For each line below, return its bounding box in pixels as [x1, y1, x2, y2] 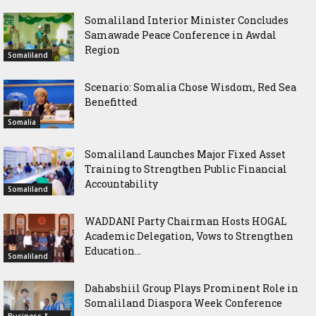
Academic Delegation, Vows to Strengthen [85, 229, 293, 243]
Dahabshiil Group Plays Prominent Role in [85, 281, 298, 296]
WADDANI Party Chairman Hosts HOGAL [85, 214, 287, 229]
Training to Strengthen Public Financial [85, 162, 287, 176]
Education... [85, 244, 141, 258]
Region [85, 43, 120, 57]
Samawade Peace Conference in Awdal [85, 28, 276, 42]
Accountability [85, 177, 158, 191]
